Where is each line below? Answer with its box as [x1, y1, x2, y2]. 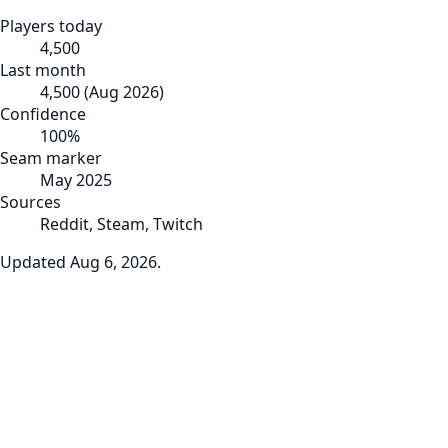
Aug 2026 [89, 80, 159, 103]
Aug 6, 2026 [70, 250, 157, 273]
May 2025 [40, 168, 112, 191]
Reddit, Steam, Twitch [40, 212, 203, 235]
